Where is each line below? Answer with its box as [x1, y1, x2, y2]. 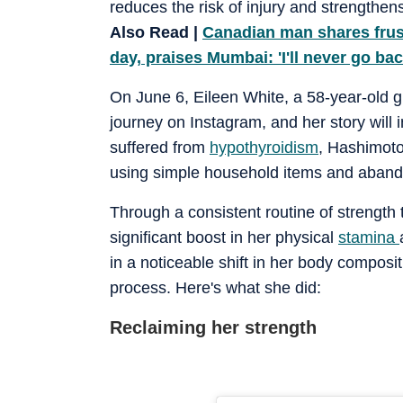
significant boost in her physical [110, 228, 338, 246]
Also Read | [110, 22, 202, 41]
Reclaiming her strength [110, 317, 317, 337]
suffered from [110, 138, 210, 157]
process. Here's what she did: [110, 278, 321, 297]
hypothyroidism [210, 138, 318, 157]
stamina [338, 228, 399, 246]
